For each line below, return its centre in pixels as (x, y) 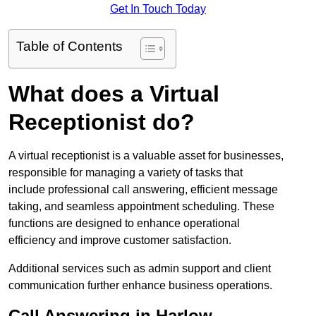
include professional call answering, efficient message (143, 190)
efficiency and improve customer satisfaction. (120, 241)
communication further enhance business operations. (140, 286)
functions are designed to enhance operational (124, 224)
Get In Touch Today (158, 9)
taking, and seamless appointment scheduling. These (141, 207)
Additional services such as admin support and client (140, 269)
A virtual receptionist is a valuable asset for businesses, (146, 156)
